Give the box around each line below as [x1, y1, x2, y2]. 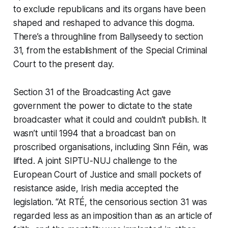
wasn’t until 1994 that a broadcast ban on [13, 128, 176, 138]
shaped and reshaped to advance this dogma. [13, 17, 194, 28]
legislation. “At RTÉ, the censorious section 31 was [13, 196, 208, 207]
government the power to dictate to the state [13, 100, 193, 111]
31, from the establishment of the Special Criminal [13, 45, 208, 55]
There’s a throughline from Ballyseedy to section [13, 31, 203, 42]
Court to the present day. [13, 59, 117, 69]
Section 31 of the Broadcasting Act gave [13, 87, 172, 97]
